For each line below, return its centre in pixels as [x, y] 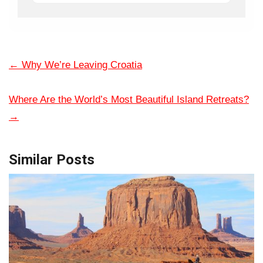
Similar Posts [52, 159]
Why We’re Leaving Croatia [80, 65]
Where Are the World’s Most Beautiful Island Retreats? [129, 99]
